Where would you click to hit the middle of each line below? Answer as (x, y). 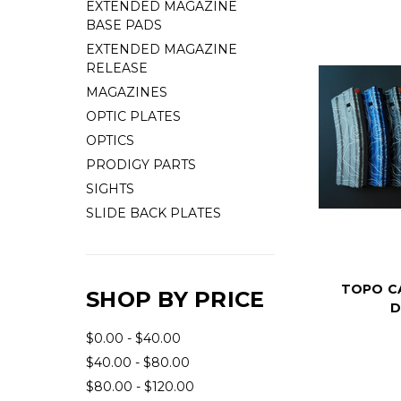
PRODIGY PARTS (141, 165)
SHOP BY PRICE (175, 299)
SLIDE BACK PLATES (154, 213)
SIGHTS (110, 189)
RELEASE (117, 68)
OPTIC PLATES (133, 116)
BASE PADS (124, 25)
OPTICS (110, 141)
